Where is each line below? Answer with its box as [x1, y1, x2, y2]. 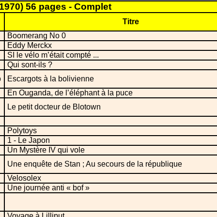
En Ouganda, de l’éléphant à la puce [7, 89, 133, 97]
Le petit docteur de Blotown [7, 103, 101, 111]
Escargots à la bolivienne [7, 75, 94, 83]
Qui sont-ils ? [7, 61, 52, 69]
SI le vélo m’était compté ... [7, 51, 99, 60]
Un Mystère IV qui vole [7, 146, 85, 155]
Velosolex [7, 174, 41, 183]
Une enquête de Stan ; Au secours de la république [7, 160, 182, 169]
